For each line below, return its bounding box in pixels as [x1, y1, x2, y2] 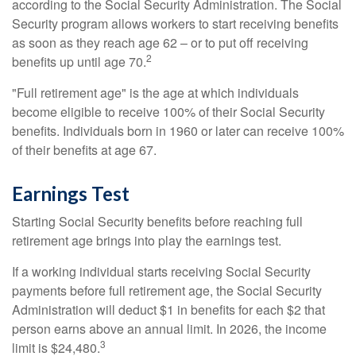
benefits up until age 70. [12, 52, 146, 71]
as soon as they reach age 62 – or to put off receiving [12, 33, 308, 52]
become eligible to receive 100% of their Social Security [12, 103, 325, 121]
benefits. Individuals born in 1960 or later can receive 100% [12, 122, 344, 140]
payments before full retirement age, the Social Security [12, 281, 322, 300]
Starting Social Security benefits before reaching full [12, 212, 303, 230]
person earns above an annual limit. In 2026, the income [12, 319, 327, 338]
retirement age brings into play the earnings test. [12, 231, 281, 250]
